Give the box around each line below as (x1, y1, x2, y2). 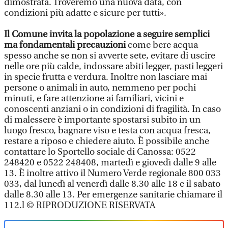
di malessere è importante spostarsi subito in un (4, 115, 201, 125)
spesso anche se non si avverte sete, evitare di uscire (4, 50, 215, 61)
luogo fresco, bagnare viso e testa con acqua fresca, (4, 125, 211, 136)
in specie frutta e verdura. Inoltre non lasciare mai (4, 72, 207, 82)
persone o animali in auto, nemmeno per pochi (4, 82, 196, 93)
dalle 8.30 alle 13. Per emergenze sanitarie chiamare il (4, 189, 222, 200)
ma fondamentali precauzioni (4, 40, 128, 50)
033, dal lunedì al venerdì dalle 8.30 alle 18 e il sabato (4, 179, 220, 189)
